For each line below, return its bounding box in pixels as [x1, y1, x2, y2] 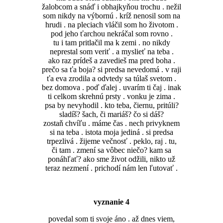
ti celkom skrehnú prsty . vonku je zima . [48, 92, 175, 101]
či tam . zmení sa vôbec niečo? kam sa [52, 146, 171, 155]
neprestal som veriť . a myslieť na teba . [49, 47, 174, 56]
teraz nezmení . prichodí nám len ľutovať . [45, 164, 178, 173]
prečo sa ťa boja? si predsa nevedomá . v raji [42, 65, 181, 74]
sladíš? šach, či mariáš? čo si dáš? [59, 110, 164, 119]
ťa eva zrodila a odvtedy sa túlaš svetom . [47, 74, 176, 83]
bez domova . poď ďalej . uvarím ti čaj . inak [42, 83, 181, 92]
